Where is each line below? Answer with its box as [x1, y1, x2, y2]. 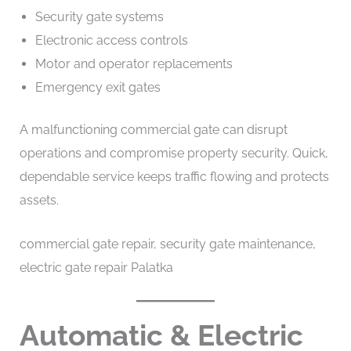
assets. [19, 193, 59, 208]
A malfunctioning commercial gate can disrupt [19, 122, 288, 138]
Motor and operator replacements [34, 56, 233, 72]
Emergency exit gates [34, 80, 161, 96]
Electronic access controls [34, 33, 188, 49]
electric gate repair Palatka [19, 259, 173, 275]
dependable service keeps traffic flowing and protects [19, 169, 329, 185]
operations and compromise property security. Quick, [19, 146, 328, 161]
